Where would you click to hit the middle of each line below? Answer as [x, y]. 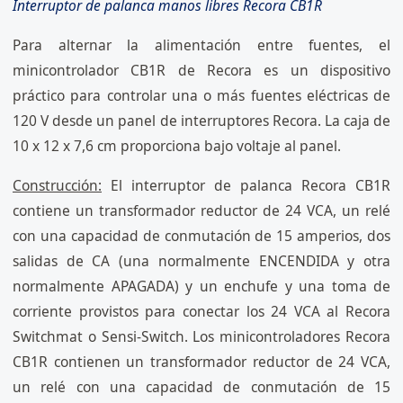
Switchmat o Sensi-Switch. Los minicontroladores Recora [201, 337]
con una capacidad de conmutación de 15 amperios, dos [201, 236]
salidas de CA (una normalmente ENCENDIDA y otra [201, 261]
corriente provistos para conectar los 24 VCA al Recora [201, 312]
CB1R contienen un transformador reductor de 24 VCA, [201, 362]
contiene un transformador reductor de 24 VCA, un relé [201, 211]
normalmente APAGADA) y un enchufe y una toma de [201, 287]
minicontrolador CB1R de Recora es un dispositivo [201, 71]
